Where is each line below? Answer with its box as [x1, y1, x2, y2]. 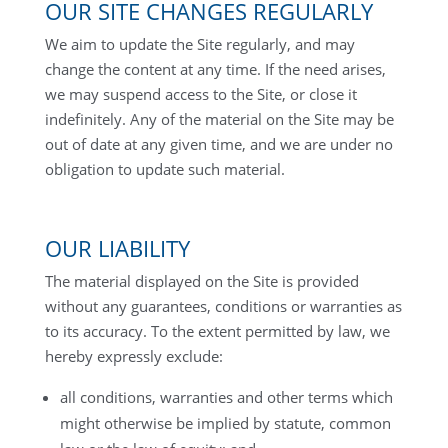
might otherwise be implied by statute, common [59, 413, 391, 433]
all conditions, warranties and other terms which [59, 387, 393, 407]
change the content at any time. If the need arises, [44, 59, 386, 79]
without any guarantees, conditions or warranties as [44, 296, 402, 316]
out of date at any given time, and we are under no [44, 134, 393, 154]
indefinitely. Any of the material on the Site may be [44, 109, 394, 129]
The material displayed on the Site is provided [44, 271, 359, 291]
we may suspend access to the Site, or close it [44, 84, 357, 104]
